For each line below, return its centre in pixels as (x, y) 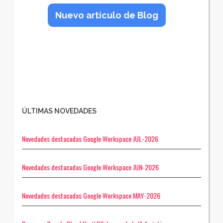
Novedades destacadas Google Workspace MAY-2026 (91, 195)
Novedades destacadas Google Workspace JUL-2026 (90, 138)
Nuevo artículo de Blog (107, 15)
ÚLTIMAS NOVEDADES (59, 111)
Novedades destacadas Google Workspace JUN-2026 (90, 167)
